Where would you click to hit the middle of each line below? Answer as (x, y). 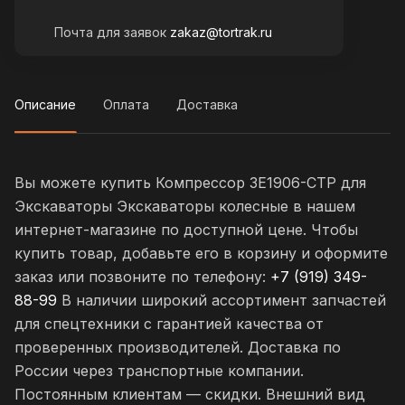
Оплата (126, 105)
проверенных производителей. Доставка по (178, 348)
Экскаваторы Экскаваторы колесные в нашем (185, 207)
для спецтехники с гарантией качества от (169, 324)
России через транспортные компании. (159, 371)
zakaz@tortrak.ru (221, 33)
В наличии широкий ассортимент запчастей (221, 301)
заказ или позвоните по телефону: (142, 277)
